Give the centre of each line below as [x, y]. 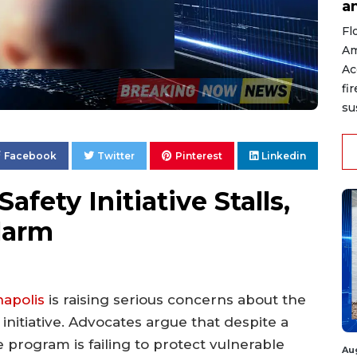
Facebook [30, 156]
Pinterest [199, 156]
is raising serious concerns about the [175, 300]
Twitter [116, 156]
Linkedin [284, 156]
